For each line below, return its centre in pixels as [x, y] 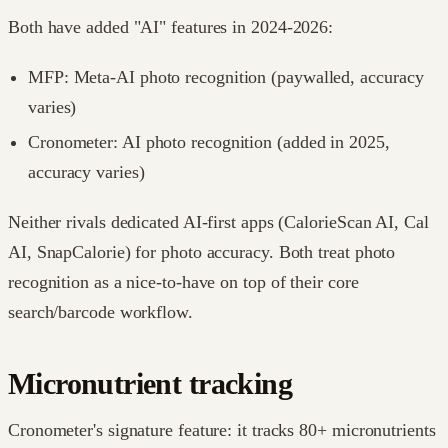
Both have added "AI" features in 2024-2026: [171, 26]
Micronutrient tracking [150, 384]
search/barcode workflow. [100, 312]
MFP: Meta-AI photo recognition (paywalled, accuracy [226, 76]
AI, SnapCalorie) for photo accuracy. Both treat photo [202, 252]
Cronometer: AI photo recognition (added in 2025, [209, 142]
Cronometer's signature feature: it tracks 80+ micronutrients [222, 429]
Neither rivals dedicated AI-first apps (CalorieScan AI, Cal [218, 222]
